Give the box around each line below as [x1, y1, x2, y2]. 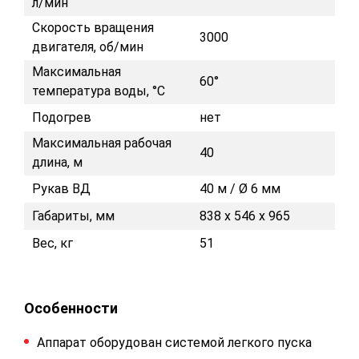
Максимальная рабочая [32, 135, 171, 151]
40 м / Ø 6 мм [200, 181, 280, 196]
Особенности [24, 300, 118, 317]
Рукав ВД [32, 181, 91, 196]
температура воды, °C [32, 83, 165, 99]
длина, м [32, 155, 83, 170]
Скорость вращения [32, 20, 154, 35]
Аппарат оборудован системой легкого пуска [37, 335, 312, 350]
